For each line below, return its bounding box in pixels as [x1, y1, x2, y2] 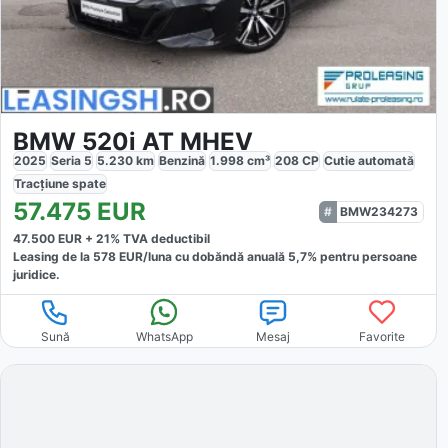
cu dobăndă [172, 249, 244, 265]
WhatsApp [135, 329, 193, 345]
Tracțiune [14, 176, 72, 192]
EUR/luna [116, 249, 172, 265]
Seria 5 [51, 153, 92, 169]
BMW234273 [340, 204, 419, 220]
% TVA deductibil [110, 231, 210, 247]
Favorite [358, 329, 405, 345]
